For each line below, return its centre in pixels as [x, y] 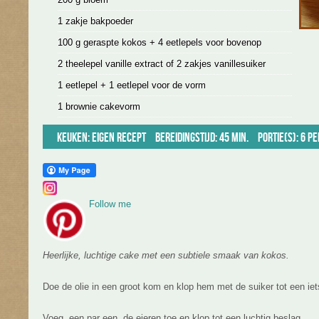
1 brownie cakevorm [99, 106]
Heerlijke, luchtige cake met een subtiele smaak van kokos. [166, 255]
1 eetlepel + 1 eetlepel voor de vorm [131, 85]
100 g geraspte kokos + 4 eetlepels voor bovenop [159, 42]
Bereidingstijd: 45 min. [202, 138]
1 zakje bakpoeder [95, 21]
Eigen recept [119, 138]
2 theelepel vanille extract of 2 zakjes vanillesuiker [161, 64]
